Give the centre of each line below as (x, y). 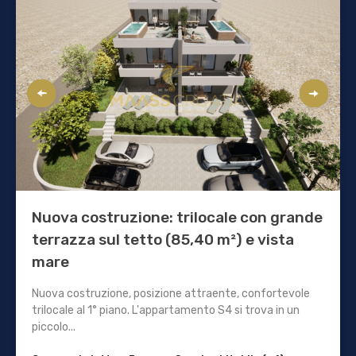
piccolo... (54, 327)
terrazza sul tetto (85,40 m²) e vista (163, 240)
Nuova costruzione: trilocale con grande (177, 218)
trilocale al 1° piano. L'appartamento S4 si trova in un (166, 311)
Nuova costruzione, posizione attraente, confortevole (171, 294)
